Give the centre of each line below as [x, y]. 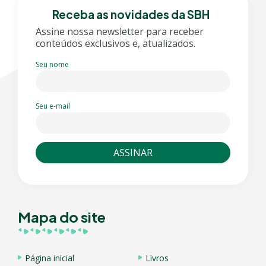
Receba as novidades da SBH [131, 14]
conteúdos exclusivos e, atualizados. [115, 43]
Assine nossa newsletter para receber [120, 31]
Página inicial [50, 258]
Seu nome [52, 64]
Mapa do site [62, 216]
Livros [157, 258]
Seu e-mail [53, 106]
